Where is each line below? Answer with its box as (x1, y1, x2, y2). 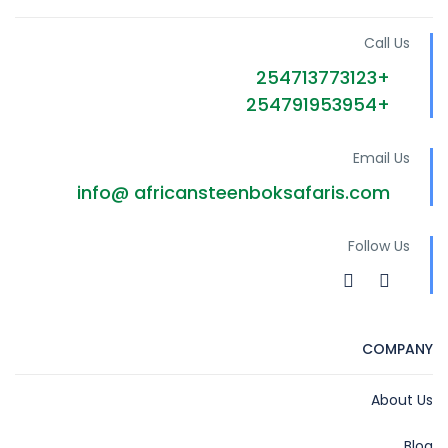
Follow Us (348, 236, 410, 256)
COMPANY (362, 339, 433, 359)
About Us (371, 390, 433, 410)
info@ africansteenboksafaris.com (77, 180, 390, 205)
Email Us (353, 148, 410, 168)
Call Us (364, 33, 410, 53)
